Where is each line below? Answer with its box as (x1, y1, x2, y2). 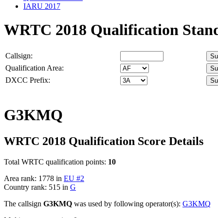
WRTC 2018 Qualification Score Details (4, 134, 203, 147)
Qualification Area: (5, 63, 64, 72)
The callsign (4, 199, 43, 208)
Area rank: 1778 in (4, 174, 64, 182)
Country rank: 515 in (4, 182, 70, 191)
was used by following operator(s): (72, 199, 182, 208)
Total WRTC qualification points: (4, 157, 108, 166)
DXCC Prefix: (5, 75, 50, 84)
